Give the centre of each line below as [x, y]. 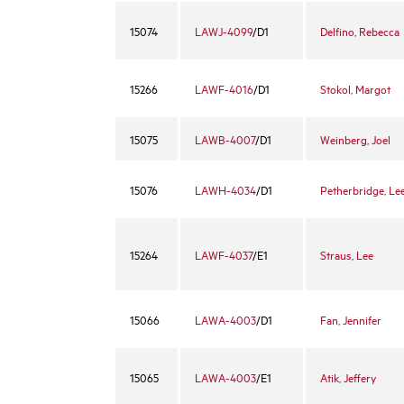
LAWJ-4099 [224, 31]
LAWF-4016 [224, 88]
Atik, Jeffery [348, 377]
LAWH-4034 [225, 189]
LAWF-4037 [224, 254]
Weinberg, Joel [355, 139]
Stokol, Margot [355, 88]
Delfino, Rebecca [360, 31]
